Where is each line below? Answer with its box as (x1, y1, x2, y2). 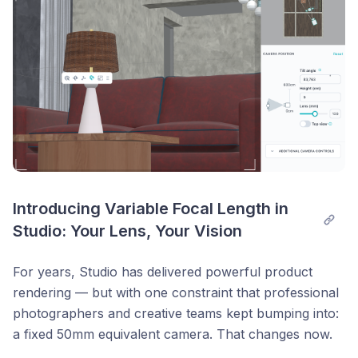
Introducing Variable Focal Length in (13, 198, 288, 218)
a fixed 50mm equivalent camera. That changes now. (13, 325, 332, 342)
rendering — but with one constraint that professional (13, 284, 339, 300)
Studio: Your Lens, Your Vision (13, 221, 242, 241)
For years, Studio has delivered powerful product (13, 263, 312, 280)
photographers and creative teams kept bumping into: (13, 304, 339, 321)
